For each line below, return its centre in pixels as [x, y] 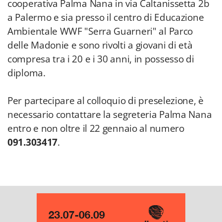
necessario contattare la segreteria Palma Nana [110, 114]
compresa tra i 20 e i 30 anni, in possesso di [101, 59]
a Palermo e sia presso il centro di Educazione [106, 17]
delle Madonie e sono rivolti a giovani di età [100, 45]
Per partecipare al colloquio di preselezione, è [106, 101]
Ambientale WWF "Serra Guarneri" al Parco [100, 31]
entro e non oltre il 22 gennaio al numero [96, 128]
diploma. [27, 73]
